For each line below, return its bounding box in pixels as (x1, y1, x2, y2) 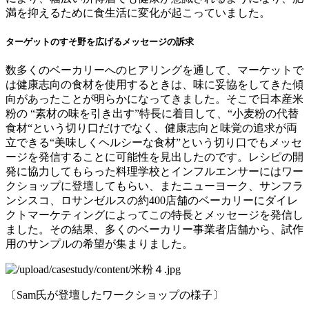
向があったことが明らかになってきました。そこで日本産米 (6, 93, 303, 106)
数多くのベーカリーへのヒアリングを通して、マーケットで (6, 64, 303, 77)
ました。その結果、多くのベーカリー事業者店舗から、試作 (6, 223, 303, 236)
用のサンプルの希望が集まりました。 (6, 238, 193, 250)
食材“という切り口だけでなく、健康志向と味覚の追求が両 (6, 122, 297, 134)
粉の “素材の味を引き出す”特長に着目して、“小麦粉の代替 (6, 108, 299, 120)
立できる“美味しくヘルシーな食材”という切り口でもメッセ (6, 137, 302, 149)
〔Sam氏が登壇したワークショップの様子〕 (6, 289, 223, 301)
